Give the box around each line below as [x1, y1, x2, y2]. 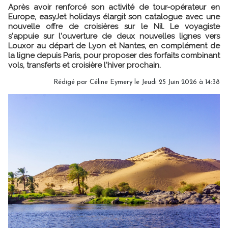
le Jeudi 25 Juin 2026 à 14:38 [132, 79, 220, 85]
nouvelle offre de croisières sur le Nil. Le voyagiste [8, 22, 220, 31]
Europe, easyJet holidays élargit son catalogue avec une [8, 12, 220, 21]
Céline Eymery [90, 79, 132, 85]
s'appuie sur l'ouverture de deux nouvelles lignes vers [8, 32, 220, 41]
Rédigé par [53, 79, 90, 85]
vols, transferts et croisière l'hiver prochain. [8, 61, 161, 70]
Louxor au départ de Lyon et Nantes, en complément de [8, 41, 220, 50]
